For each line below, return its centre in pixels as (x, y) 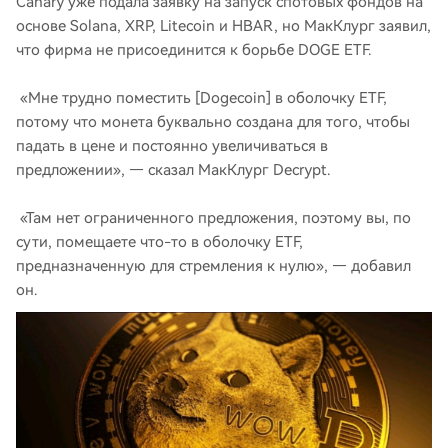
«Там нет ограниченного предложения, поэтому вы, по (213, 218)
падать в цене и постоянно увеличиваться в (172, 146)
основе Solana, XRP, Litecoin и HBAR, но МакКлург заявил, (223, 26)
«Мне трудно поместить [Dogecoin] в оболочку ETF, (201, 98)
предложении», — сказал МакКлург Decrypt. (173, 170)
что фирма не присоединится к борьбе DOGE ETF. (193, 50)
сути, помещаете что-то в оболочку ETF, (159, 242)
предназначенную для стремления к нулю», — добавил (213, 266)
